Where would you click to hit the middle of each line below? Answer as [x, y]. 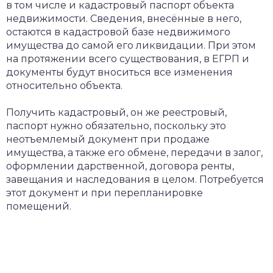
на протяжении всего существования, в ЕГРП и [128, 59]
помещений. [39, 206]
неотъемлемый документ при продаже [108, 139]
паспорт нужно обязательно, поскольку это [116, 126]
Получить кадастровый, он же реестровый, [116, 112]
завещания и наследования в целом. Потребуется [135, 179]
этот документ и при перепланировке [105, 193]
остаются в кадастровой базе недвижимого [118, 32]
